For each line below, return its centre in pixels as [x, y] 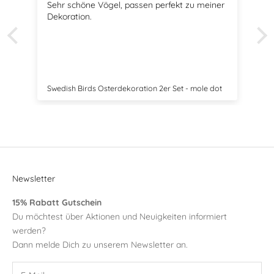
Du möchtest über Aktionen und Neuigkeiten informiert [120, 217]
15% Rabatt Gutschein [57, 203]
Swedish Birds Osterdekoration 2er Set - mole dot [134, 88]
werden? [29, 231]
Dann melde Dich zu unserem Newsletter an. [100, 245]
